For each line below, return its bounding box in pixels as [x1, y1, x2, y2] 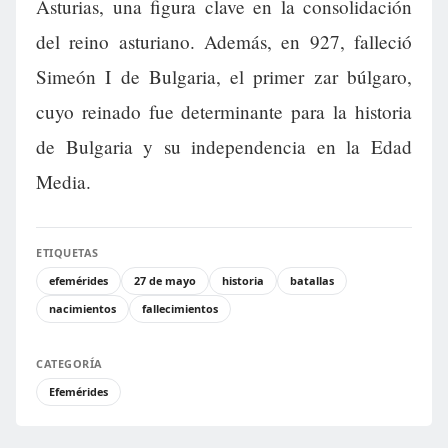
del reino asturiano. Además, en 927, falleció [36, 28, 412, 54]
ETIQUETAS [36, 244, 99, 260]
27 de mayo [134, 272, 196, 288]
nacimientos [49, 300, 116, 316]
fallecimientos [142, 300, 218, 316]
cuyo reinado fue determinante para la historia [36, 98, 412, 124]
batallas [290, 272, 334, 288]
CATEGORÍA [36, 355, 103, 371]
